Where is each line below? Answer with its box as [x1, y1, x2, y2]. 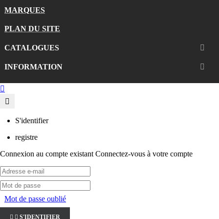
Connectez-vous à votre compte [95, 150, 193, 158]
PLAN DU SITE [4, 24, 60, 33]
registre [15, 133, 38, 142]
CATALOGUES [4, 44, 59, 52]
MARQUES [4, 5, 45, 14]
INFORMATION [4, 62, 63, 71]
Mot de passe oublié [4, 195, 66, 203]
